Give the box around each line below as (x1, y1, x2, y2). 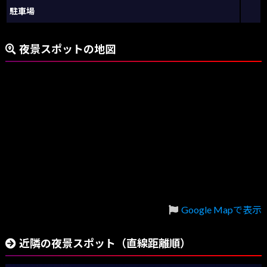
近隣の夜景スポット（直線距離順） (18, 237, 191, 250)
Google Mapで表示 (181, 204, 262, 216)
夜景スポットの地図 (18, 42, 116, 56)
